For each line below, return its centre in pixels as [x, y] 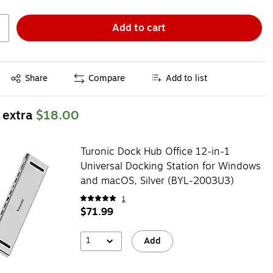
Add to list [187, 79]
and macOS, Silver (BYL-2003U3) [157, 181]
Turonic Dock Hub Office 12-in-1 [155, 151]
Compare [107, 79]
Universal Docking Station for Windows [170, 166]
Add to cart [139, 28]
